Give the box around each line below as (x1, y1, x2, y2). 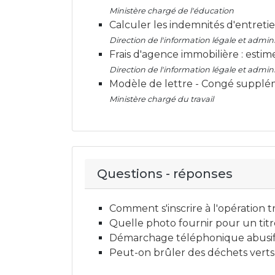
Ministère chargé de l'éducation (109, 6, 234, 15)
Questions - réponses (97, 166, 233, 181)
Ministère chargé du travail (109, 95, 214, 104)
